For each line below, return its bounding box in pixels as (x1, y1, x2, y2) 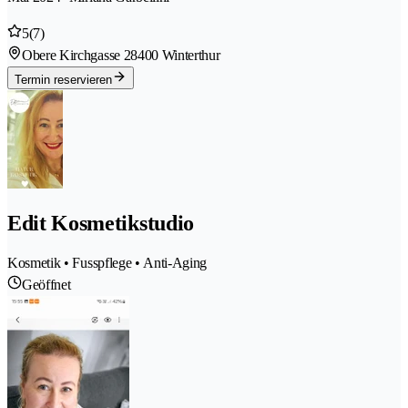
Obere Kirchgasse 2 (22, 46, 131, 63)
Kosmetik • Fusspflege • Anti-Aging (7, 255, 208, 271)
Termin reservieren (15, 72, 112, 87)
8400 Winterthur (130, 46, 220, 63)
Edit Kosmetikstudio (7, 211, 194, 236)
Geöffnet (22, 277, 71, 293)
